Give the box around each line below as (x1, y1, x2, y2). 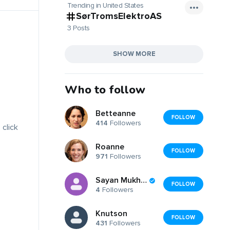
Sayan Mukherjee (141, 175, 147, 186)
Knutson (95, 208, 127, 219)
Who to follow (65, 82, 145, 98)
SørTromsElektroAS (76, 10, 162, 22)
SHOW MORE (112, 49, 156, 58)
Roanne (95, 142, 124, 152)
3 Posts (67, 23, 90, 32)
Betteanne (95, 108, 136, 119)
